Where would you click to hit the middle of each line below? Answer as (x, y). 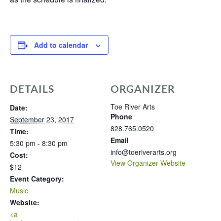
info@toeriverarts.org (144, 152)
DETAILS (32, 89)
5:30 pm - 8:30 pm (39, 143)
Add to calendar (61, 45)
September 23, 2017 (42, 119)
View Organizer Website (148, 163)
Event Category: (37, 179)
